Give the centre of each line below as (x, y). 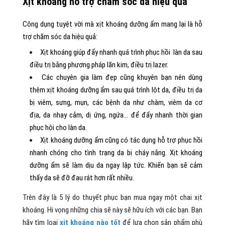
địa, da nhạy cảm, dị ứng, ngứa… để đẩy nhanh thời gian (116, 115)
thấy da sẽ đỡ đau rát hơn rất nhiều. (82, 178)
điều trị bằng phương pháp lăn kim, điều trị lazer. (99, 65)
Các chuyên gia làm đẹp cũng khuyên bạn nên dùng (122, 77)
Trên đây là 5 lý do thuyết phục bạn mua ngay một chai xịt (113, 197)
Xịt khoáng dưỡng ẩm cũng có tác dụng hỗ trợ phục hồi (122, 140)
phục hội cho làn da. (58, 127)
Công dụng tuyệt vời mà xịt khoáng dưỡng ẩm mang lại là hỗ (113, 24)
